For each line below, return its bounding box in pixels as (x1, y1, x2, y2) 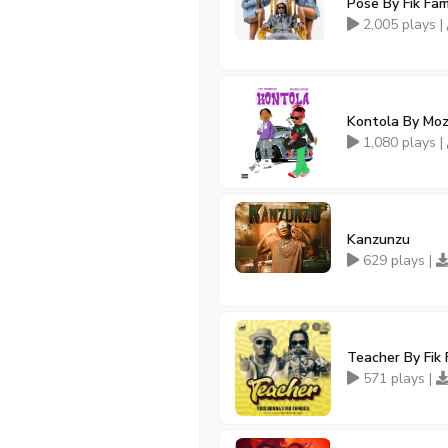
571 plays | (359, 369, 436, 388)
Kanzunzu (347, 230, 410, 249)
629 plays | (359, 251, 436, 270)
